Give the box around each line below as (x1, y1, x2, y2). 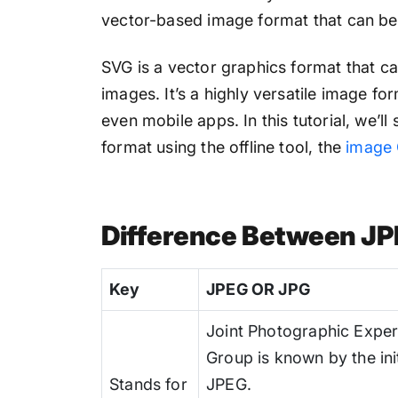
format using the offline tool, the (101, 137, 346, 156)
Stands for (109, 374, 187, 394)
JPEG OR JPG (206, 279, 310, 298)
